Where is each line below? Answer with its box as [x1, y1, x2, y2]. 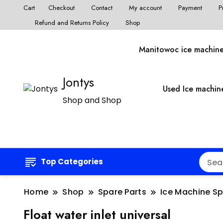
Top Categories [41, 156, 103, 167]
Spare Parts [98, 186, 147, 198]
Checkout [48, 2, 75, 12]
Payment [178, 2, 202, 12]
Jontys [63, 72, 94, 92]
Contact [91, 2, 112, 12]
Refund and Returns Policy [34, 17, 109, 27]
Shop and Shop [63, 94, 121, 106]
